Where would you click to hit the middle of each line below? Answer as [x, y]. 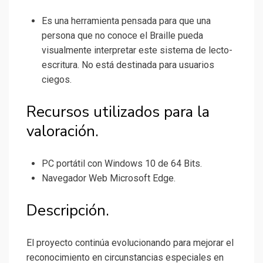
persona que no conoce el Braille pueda [122, 36]
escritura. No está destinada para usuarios [128, 65]
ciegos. [57, 80]
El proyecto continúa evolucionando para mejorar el [130, 243]
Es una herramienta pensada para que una [126, 21]
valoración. [63, 131]
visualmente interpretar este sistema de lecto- [137, 50]
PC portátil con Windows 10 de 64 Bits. [122, 164]
